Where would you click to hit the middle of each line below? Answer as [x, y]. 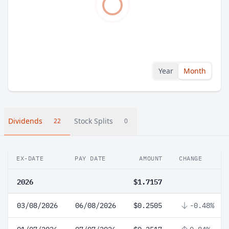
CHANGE [191, 158]
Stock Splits [94, 121]
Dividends [25, 121]
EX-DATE [30, 158]
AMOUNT [151, 158]
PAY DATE [90, 158]
